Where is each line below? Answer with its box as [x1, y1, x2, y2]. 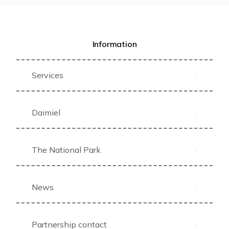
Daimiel [32, 107, 60, 118]
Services [32, 70, 63, 81]
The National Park [32, 145, 101, 155]
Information [92, 39, 137, 50]
